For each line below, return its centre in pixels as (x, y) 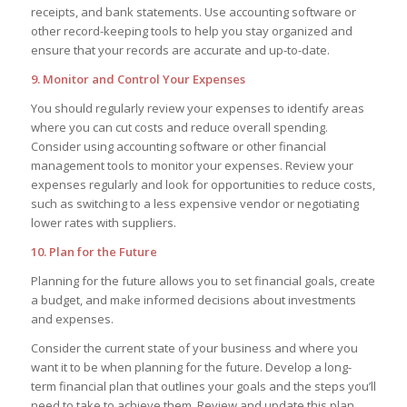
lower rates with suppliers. (103, 222)
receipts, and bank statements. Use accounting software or (193, 11)
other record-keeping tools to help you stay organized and (191, 30)
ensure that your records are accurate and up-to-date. (180, 50)
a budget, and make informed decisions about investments (193, 300)
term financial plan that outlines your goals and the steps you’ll (203, 387)
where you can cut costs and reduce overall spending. (179, 127)
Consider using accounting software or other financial (178, 146)
